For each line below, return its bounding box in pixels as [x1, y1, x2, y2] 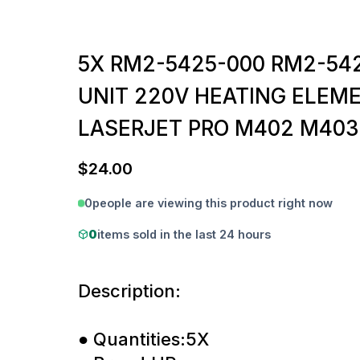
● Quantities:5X [78, 328, 209, 350]
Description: [78, 280, 181, 301]
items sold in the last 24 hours [97, 227, 271, 241]
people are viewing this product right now [92, 196, 333, 211]
